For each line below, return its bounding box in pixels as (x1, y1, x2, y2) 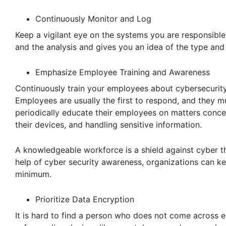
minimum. (15, 168, 51, 179)
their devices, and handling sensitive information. (15, 119, 202, 130)
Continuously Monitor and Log (35, 13, 151, 24)
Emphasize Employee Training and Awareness (35, 67, 210, 77)
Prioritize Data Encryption (35, 194, 134, 204)
